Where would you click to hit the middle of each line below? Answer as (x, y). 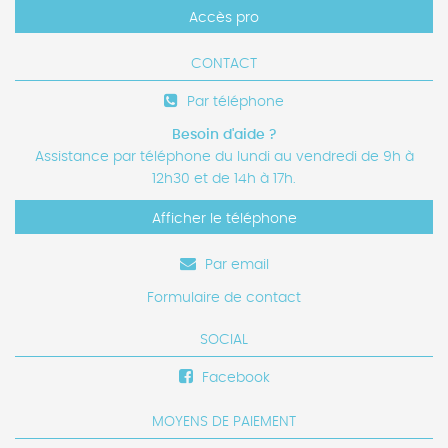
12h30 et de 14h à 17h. (224, 178)
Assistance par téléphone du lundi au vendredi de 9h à (224, 156)
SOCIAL (224, 339)
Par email (234, 265)
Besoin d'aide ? (224, 134)
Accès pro (224, 18)
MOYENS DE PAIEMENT (224, 421)
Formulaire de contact (224, 297)
